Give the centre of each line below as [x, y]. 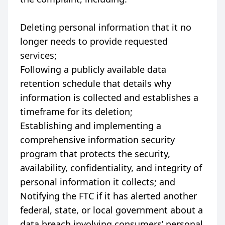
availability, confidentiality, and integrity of [111, 168]
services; [38, 55]
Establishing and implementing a [91, 126]
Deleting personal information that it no [106, 27]
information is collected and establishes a [109, 97]
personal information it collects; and [98, 182]
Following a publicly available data [93, 69]
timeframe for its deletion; [76, 111]
